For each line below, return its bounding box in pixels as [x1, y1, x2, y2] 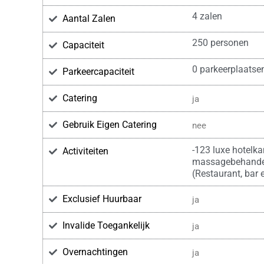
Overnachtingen [62, 246, 128, 258]
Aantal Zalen [62, 12, 115, 24]
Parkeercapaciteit [62, 65, 134, 77]
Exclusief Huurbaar [62, 193, 141, 204]
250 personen [192, 37, 249, 48]
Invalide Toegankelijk [62, 219, 150, 231]
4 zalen [192, 10, 222, 22]
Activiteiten [62, 145, 108, 157]
